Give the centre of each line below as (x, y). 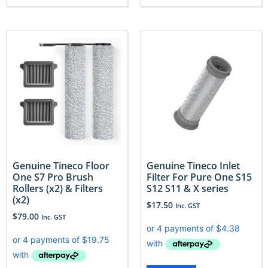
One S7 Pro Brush (53, 177)
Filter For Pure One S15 (199, 177)
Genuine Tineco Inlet (193, 166)
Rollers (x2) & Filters (58, 189)
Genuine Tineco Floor (61, 166)
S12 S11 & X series (188, 189)
